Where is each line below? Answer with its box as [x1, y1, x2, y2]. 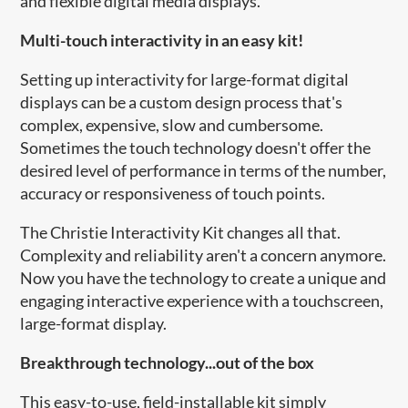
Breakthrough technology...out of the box [20, 352, 315, 372]
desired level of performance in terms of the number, [20, 159, 387, 180]
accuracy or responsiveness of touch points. [20, 182, 326, 203]
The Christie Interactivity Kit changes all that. [20, 221, 342, 242]
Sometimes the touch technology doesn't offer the [20, 137, 372, 158]
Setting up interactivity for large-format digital [20, 68, 350, 89]
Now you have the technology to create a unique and [20, 267, 387, 288]
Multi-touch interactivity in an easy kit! [20, 29, 304, 50]
